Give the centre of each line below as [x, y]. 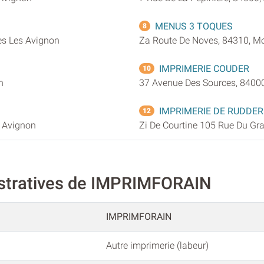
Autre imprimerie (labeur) [157, 246]
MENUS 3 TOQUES [194, 26]
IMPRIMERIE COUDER [204, 68]
